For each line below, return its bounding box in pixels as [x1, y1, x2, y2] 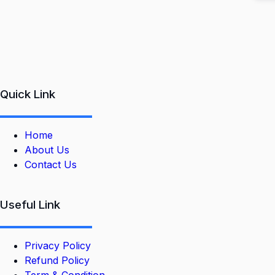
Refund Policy [25, 254, 90, 266]
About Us [25, 144, 69, 156]
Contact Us [25, 158, 77, 171]
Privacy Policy [25, 239, 91, 252]
